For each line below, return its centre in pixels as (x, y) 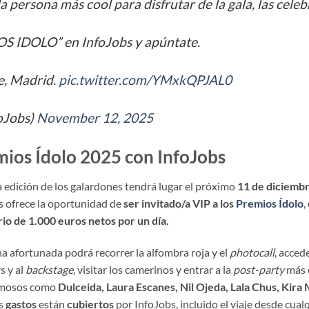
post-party (259, 269)
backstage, (50, 269)
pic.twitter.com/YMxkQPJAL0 (145, 80)
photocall (252, 252)
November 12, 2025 (95, 118)
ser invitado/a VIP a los (179, 203)
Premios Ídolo (270, 203)
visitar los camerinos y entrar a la (154, 269)
